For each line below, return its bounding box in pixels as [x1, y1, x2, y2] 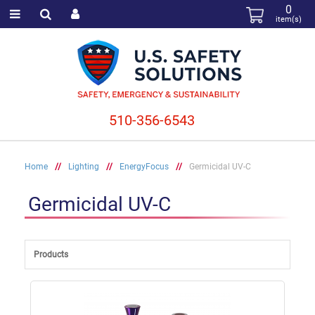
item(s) [276, 15, 302, 24]
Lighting [68, 162, 99, 172]
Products [34, 250, 68, 259]
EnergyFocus [120, 162, 169, 172]
